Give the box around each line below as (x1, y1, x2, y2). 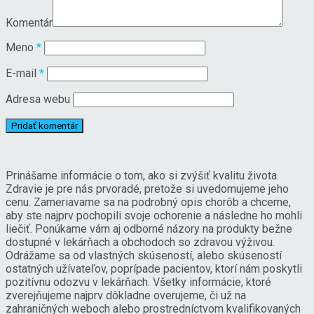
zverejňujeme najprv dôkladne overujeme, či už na (6, 288, 246, 302)
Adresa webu (6, 92, 70, 106)
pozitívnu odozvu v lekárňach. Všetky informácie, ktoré (6, 275, 271, 289)
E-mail (6, 66, 39, 80)
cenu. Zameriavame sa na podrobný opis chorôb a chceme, (6, 195, 291, 209)
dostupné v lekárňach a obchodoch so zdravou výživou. (6, 235, 275, 249)
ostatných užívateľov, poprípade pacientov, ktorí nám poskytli (6, 261, 302, 275)
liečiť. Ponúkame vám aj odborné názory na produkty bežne (6, 221, 292, 235)
